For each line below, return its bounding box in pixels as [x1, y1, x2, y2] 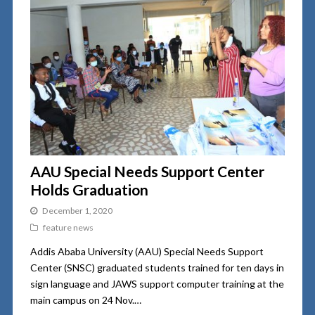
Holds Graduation [30, 181, 148, 199]
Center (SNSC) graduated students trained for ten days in [30, 262, 284, 274]
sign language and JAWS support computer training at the [30, 278, 284, 290]
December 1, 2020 [41, 205, 112, 217]
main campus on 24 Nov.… [30, 294, 141, 307]
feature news [42, 222, 94, 233]
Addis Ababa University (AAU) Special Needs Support [30, 245, 264, 258]
